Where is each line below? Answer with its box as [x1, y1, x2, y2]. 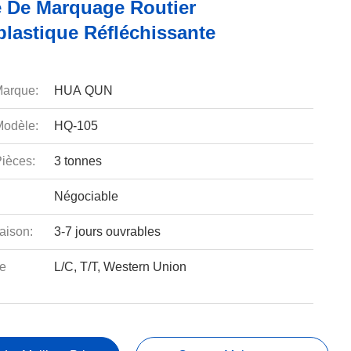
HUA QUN [53, 84, 113, 97]
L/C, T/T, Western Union [53, 260, 186, 273]
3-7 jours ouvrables [53, 225, 161, 238]
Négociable [53, 190, 118, 203]
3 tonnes [53, 154, 102, 168]
